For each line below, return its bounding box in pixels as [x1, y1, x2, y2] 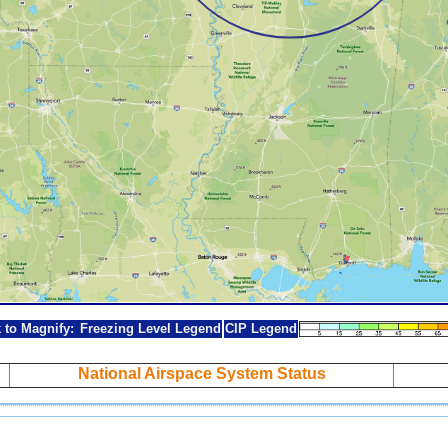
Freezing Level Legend [79, 321, 221, 336]
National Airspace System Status [77, 365, 326, 382]
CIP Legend [224, 321, 297, 336]
